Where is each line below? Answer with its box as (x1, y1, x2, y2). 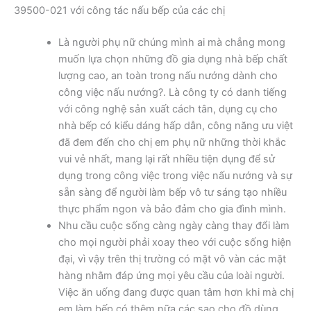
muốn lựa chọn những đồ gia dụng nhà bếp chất (58, 52, 287, 65)
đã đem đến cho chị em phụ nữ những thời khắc (58, 135, 286, 149)
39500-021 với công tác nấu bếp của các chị (14, 3, 225, 17)
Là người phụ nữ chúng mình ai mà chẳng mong (58, 35, 285, 49)
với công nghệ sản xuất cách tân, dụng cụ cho (58, 102, 278, 115)
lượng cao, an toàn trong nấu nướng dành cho (58, 69, 278, 82)
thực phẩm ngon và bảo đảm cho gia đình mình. (58, 202, 286, 215)
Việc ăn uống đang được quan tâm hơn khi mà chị (58, 285, 294, 299)
